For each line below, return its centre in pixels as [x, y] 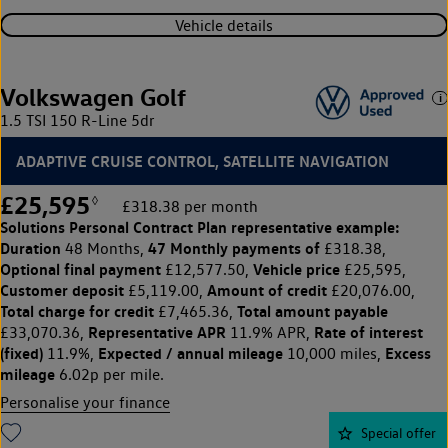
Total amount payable [312, 311]
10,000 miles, [334, 354]
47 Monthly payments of [234, 248]
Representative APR [157, 332]
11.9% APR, [270, 333]
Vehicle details [224, 25]
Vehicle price [296, 269]
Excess [408, 353]
